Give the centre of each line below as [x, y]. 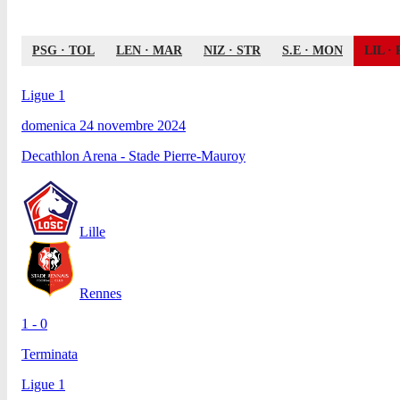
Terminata [50, 354]
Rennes [100, 293]
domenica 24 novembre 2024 [104, 125]
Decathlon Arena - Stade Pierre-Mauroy [133, 155]
